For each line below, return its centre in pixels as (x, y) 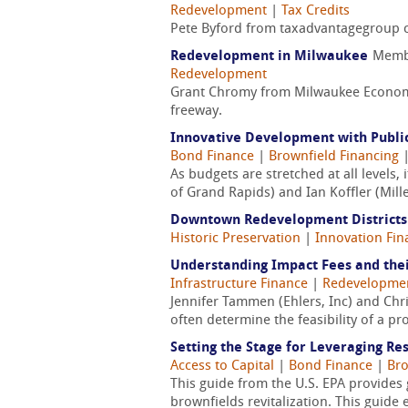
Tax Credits (316, 11)
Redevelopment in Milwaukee (269, 57)
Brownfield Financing (334, 157)
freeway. (196, 112)
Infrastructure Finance (239, 285)
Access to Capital (222, 367)
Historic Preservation (235, 239)
